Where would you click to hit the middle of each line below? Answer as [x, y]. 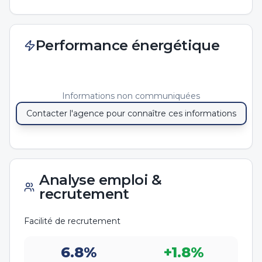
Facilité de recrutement [72, 221]
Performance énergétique [128, 45]
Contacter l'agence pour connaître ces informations [131, 113]
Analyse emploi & [101, 180]
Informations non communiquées [131, 96]
